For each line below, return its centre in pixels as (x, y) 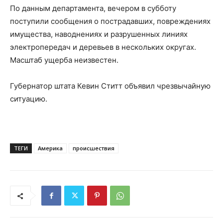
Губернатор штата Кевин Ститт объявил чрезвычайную (110, 86)
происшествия (94, 148)
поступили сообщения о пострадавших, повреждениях (110, 21)
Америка (50, 148)
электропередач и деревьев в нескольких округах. (103, 47)
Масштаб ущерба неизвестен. (64, 60)
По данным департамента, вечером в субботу (93, 8)
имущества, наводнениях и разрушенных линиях (99, 34)
